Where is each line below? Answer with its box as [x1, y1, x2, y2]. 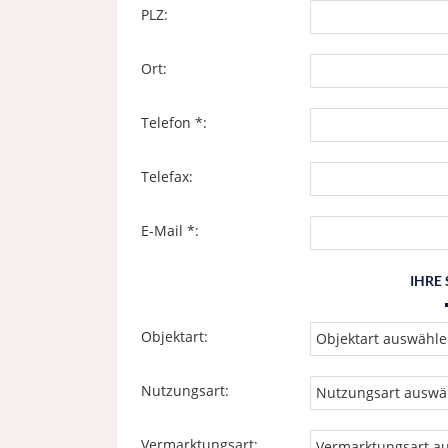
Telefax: [141, 167, 193, 186]
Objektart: [141, 327, 208, 346]
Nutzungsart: [141, 381, 229, 400]
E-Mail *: [141, 221, 199, 240]
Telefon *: [141, 113, 207, 132]
